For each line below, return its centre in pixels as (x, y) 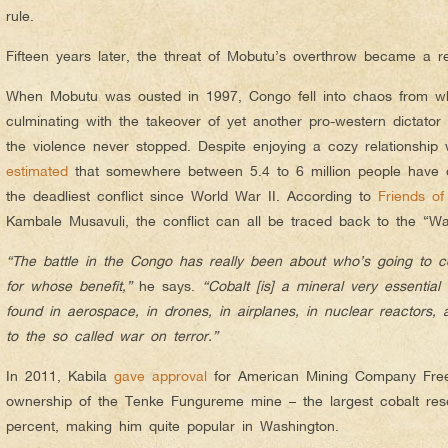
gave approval (160, 375)
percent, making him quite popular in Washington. (172, 425)
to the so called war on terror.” (112, 335)
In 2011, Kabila (60, 375)
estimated (37, 170)
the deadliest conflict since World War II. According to (192, 195)
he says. (167, 285)
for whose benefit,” (69, 285)
